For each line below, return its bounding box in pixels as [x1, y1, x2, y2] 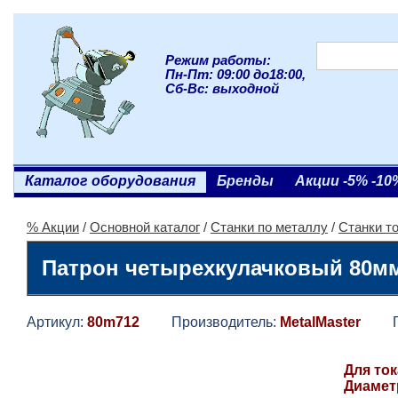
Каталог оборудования [25, 173, 195, 188]
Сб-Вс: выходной [165, 82, 279, 96]
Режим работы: [165, 53, 271, 68]
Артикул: [27, 314, 87, 330]
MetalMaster [280, 314, 361, 330]
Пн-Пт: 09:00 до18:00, [165, 68, 306, 82]
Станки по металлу [211, 220, 328, 235]
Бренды [217, 173, 274, 188]
